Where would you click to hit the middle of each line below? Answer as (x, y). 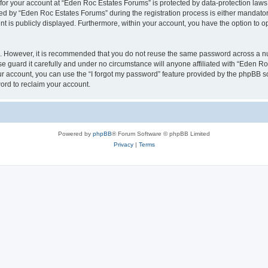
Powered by (75, 133)
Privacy (123, 144)
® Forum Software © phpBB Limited (161, 133)
